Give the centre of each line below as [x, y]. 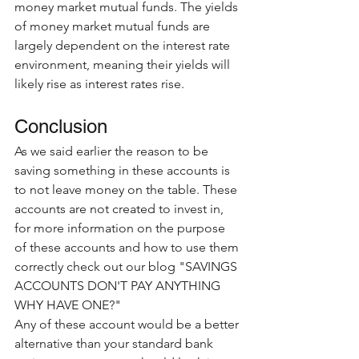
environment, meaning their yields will [124, 64]
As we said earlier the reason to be [113, 151]
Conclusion [61, 126]
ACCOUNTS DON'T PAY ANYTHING [119, 285]
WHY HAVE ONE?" [69, 305]
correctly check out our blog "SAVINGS [127, 266]
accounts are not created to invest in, [121, 208]
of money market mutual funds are [114, 26]
